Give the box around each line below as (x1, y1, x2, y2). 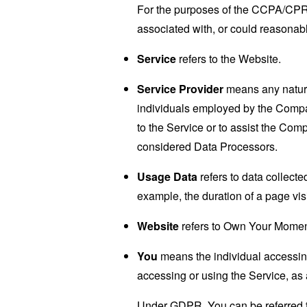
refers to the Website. (176, 50, 281, 66)
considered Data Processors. (137, 138, 278, 154)
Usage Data (137, 168, 197, 184)
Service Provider (137, 80, 223, 97)
